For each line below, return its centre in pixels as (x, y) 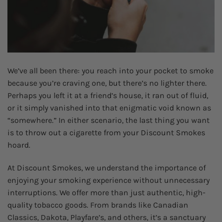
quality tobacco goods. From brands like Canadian (98, 205)
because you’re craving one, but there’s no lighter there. (107, 83)
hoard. (19, 145)
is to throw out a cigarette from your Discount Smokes (106, 132)
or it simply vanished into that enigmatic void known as (109, 108)
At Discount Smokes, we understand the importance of (107, 167)
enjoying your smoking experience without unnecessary (109, 180)
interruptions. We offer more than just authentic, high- (107, 192)
